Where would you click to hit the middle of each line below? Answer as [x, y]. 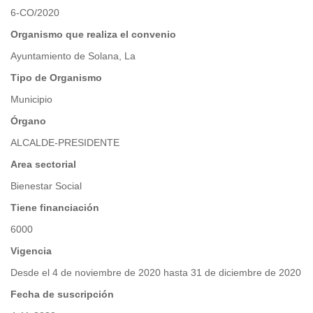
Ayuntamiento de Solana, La [73, 56]
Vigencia [31, 251]
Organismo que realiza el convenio [93, 34]
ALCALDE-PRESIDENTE [65, 143]
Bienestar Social [46, 186]
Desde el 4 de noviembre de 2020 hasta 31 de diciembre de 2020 [156, 272]
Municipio [31, 99]
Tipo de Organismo [56, 78]
